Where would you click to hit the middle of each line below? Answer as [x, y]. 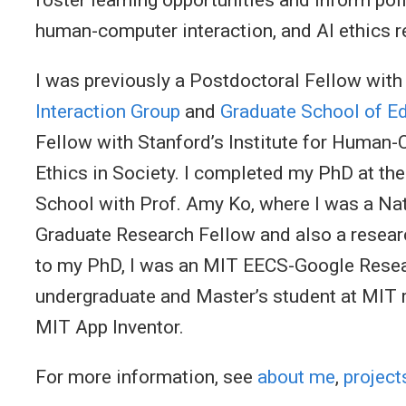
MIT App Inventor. [110, 327]
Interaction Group [108, 111]
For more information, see [146, 377]
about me [296, 377]
